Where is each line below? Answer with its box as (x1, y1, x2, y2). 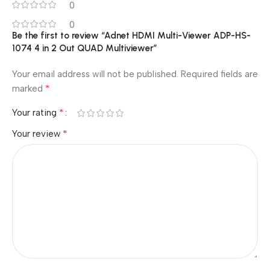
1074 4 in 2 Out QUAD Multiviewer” (12, 43, 157, 54)
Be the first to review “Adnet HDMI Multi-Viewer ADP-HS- (12, 30, 251, 41)
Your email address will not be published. (12, 69, 178, 80)
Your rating (12, 107, 59, 118)
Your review (12, 128, 63, 139)
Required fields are (181, 69, 258, 80)
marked (12, 83, 45, 94)
